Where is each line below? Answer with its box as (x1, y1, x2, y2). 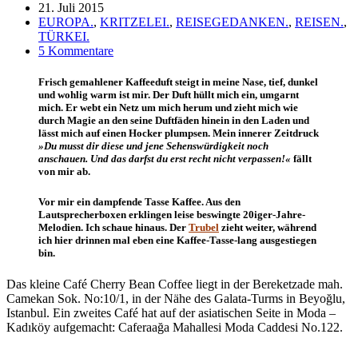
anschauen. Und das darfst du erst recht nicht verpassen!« (38, 152, 291, 165)
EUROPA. (38, 14, 93, 29)
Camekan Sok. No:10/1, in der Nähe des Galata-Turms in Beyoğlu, (6, 292, 345, 306)
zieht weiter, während (219, 221, 316, 234)
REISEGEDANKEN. (176, 14, 288, 29)
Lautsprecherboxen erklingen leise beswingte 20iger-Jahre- (38, 209, 305, 221)
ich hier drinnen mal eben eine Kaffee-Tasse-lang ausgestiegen (38, 234, 316, 247)
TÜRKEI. (38, 29, 89, 43)
